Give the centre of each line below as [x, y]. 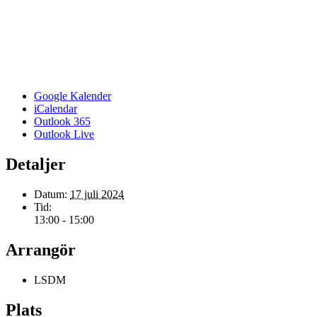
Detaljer [36, 164]
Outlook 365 [62, 121]
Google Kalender [73, 96]
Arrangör [41, 249]
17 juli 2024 [97, 194]
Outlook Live [64, 134]
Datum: [51, 194]
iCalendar [56, 108]
